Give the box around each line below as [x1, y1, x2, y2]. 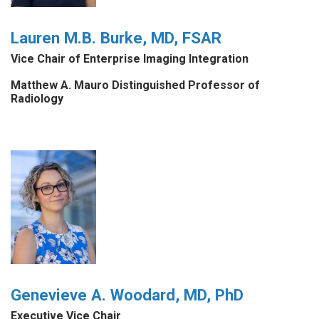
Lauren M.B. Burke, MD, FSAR [11, 28, 221, 47]
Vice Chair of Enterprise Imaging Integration [11, 52, 249, 66]
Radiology [11, 92, 63, 106]
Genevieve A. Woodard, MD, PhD [11, 285, 244, 304]
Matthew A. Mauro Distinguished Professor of [11, 78, 260, 93]
